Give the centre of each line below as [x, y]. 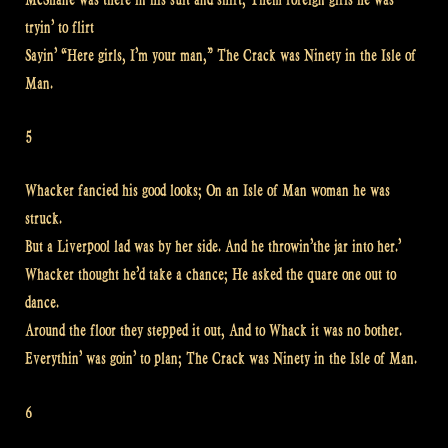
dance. [42, 303]
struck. [43, 219]
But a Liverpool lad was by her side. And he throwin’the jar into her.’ [213, 247]
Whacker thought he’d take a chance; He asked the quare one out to [210, 275]
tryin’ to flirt [59, 28]
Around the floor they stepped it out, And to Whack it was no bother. [213, 331]
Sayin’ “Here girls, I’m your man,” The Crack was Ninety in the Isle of [220, 56]
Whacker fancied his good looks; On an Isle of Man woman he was [207, 191]
